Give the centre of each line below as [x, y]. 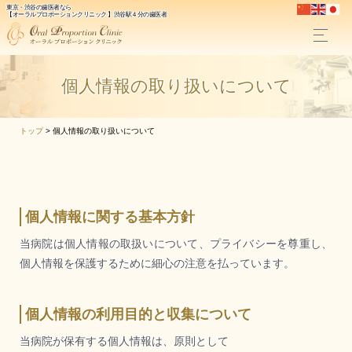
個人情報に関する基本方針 [110, 217]
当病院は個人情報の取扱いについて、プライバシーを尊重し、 [176, 244]
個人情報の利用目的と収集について [138, 314]
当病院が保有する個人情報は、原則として [124, 341]
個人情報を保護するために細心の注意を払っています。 [157, 263]
